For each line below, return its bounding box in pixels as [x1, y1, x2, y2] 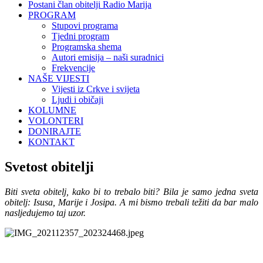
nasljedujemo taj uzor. [5, 207, 86, 218]
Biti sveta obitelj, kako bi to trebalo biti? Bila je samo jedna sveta [5, 186, 258, 197]
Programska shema [52, 42, 122, 52]
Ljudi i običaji [52, 95, 103, 104]
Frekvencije [52, 63, 95, 73]
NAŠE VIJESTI [28, 73, 89, 83]
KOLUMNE [28, 105, 76, 115]
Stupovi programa [52, 21, 118, 31]
